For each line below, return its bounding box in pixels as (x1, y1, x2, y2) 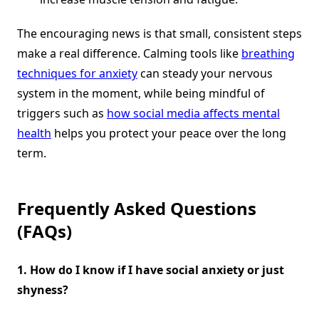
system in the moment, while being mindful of (17, 85, 265, 101)
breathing (241, 45, 295, 61)
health (17, 125, 51, 141)
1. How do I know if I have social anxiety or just (17, 261, 284, 278)
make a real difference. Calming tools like (17, 45, 241, 61)
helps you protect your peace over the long (51, 125, 286, 141)
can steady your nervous (137, 65, 273, 81)
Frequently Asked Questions (17, 196, 256, 220)
